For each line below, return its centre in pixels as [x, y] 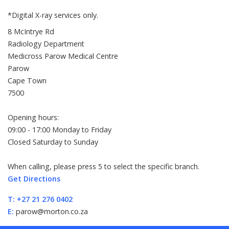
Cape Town [27, 81]
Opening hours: [33, 117]
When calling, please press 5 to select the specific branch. [104, 166]
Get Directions [34, 179]
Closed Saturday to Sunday [53, 142]
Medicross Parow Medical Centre [63, 56]
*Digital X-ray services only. [53, 15]
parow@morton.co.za [51, 211]
